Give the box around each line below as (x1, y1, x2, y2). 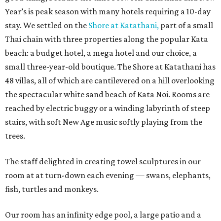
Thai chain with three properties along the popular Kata (5, 34, 208, 44)
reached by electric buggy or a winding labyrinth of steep (5, 103, 210, 113)
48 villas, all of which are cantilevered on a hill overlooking (5, 75, 215, 86)
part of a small (159, 20, 213, 31)
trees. (5, 131, 25, 141)
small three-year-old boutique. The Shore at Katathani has (5, 62, 216, 72)
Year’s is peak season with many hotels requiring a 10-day (5, 6, 211, 17)
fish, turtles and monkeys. (5, 184, 99, 194)
